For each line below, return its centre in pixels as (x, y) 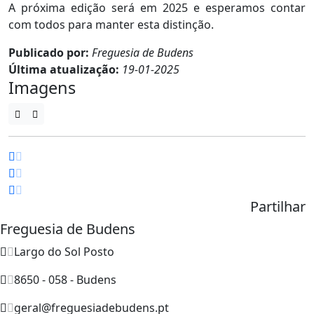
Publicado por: (50, 52)
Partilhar (278, 206)
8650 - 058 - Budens (65, 279)
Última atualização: (65, 69)
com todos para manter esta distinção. (111, 24)
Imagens (42, 87)
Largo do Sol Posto (64, 251)
